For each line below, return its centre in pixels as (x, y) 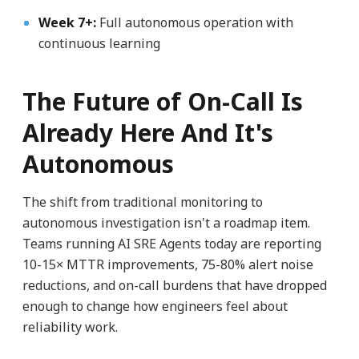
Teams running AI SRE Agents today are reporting (171, 243)
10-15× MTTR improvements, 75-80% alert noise (167, 264)
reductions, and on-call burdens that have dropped (174, 285)
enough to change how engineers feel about (155, 306)
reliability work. (70, 327)
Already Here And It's (147, 132)
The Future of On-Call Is (162, 101)
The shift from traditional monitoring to (142, 202)
